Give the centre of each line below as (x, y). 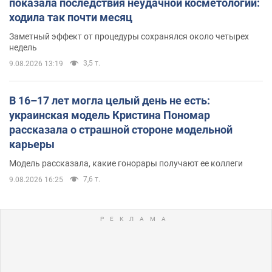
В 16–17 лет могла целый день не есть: (110, 100)
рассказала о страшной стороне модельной (121, 129)
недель (23, 47)
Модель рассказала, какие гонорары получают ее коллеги (126, 163)
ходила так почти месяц (71, 17)
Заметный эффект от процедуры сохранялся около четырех (129, 36)
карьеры (32, 144)
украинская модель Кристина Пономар (110, 115)
